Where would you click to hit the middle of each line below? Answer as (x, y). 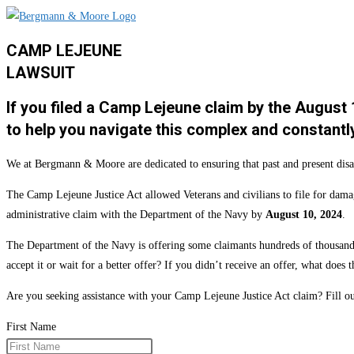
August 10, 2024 (304, 214)
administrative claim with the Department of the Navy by (136, 214)
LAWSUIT (41, 72)
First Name (31, 326)
